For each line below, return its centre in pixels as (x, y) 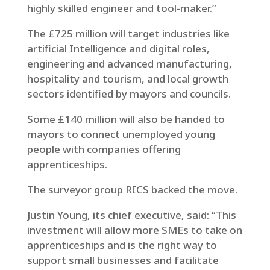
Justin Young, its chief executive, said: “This (131, 215)
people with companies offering (104, 149)
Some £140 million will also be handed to (126, 119)
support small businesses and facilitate (123, 260)
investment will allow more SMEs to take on (134, 230)
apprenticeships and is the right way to (122, 245)
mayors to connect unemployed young (121, 134)
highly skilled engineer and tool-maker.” (121, 8)
